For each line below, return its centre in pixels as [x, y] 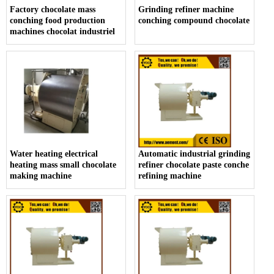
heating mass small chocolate [63, 165]
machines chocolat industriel [62, 32]
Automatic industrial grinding [194, 154]
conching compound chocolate [194, 21]
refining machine [170, 176]
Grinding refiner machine [186, 10]
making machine [41, 176]
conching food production [57, 21]
